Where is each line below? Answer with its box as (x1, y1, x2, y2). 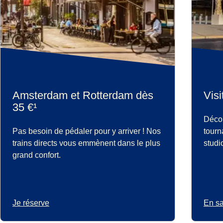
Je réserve (12, 198, 49, 207)
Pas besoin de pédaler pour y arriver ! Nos (12, 126, 161, 135)
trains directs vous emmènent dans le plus (12, 138, 160, 147)
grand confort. (12, 150, 61, 159)
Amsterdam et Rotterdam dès (12, 89, 153, 102)
